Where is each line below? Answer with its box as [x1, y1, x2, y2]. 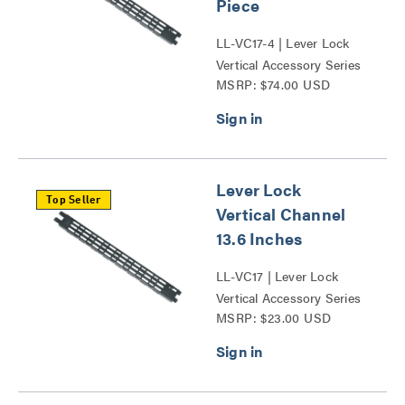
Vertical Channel [216, 202, 346, 225]
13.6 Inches [216, 227, 303, 250]
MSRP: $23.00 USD [216, 308, 332, 326]
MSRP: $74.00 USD [216, 75, 331, 93]
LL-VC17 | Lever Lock [216, 267, 338, 285]
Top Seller [46, 195, 101, 206]
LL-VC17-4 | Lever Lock [216, 33, 350, 52]
